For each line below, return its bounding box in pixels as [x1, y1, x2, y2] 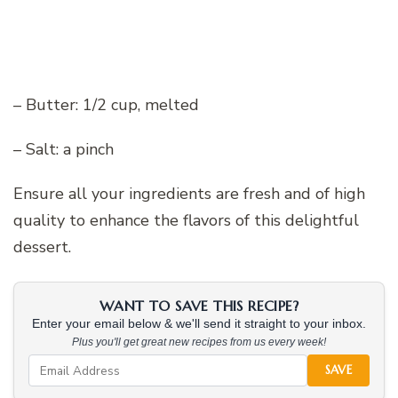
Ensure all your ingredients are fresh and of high [13, 183, 365, 205]
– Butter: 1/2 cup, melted [13, 94, 199, 116]
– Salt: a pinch [13, 139, 114, 161]
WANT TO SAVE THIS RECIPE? [99, 297, 298, 315]
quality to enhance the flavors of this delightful [13, 210, 359, 232]
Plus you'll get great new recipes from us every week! [72, 336, 326, 349]
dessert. [13, 236, 71, 259]
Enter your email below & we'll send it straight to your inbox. [32, 317, 366, 331]
